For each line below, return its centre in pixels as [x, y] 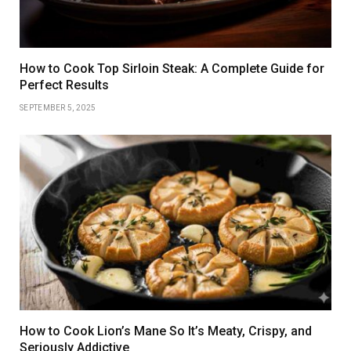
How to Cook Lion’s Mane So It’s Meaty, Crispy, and [166, 331]
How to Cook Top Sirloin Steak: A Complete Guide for [172, 68]
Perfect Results [64, 85]
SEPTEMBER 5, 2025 [58, 107]
